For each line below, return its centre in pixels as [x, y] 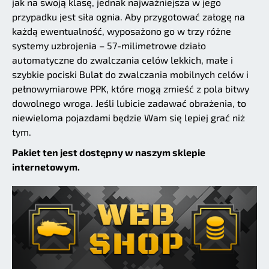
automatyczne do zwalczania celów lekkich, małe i [122, 59]
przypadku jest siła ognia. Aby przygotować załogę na [128, 16]
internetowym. [46, 166]
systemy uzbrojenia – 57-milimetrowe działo [109, 45]
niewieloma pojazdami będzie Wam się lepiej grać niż [128, 117]
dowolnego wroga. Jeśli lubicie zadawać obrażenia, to [129, 103]
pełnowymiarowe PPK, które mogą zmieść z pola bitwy [131, 88]
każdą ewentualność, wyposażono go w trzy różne [122, 31]
